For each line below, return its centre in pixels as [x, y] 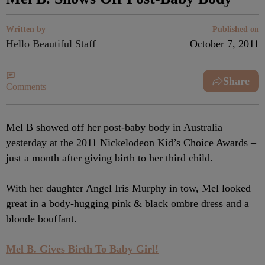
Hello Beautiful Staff [51, 44]
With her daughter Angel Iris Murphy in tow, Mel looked [128, 188]
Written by [26, 29]
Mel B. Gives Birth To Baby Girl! [82, 249]
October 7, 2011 [224, 44]
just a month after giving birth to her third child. [109, 158]
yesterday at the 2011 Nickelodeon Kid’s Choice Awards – [131, 143]
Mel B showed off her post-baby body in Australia [114, 127]
